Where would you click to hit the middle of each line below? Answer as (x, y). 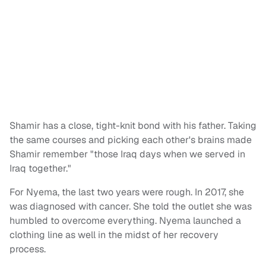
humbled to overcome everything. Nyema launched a (125, 221)
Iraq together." (40, 169)
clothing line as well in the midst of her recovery (114, 235)
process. (29, 249)
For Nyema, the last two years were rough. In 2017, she (127, 192)
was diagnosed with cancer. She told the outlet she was (131, 207)
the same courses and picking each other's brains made (131, 140)
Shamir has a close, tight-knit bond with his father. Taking (133, 126)
